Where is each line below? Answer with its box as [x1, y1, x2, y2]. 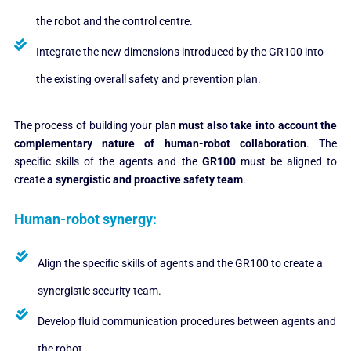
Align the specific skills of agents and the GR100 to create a [37, 257, 323, 270]
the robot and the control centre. [35, 15, 193, 28]
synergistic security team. [37, 284, 161, 298]
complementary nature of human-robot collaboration [13, 137, 306, 150]
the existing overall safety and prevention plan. [35, 73, 261, 86]
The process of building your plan [13, 119, 179, 132]
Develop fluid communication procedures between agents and [37, 315, 336, 328]
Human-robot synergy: [13, 211, 157, 228]
